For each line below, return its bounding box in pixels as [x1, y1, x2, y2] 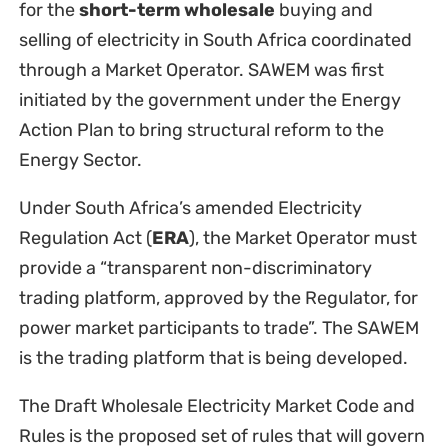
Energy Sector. [18, 149, 142, 172]
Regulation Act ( [18, 227, 152, 250]
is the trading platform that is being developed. [18, 347, 408, 370]
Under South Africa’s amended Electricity [18, 197, 362, 220]
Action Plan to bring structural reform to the [18, 119, 384, 142]
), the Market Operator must [188, 227, 417, 250]
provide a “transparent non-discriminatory [18, 257, 372, 280]
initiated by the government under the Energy [18, 89, 401, 112]
